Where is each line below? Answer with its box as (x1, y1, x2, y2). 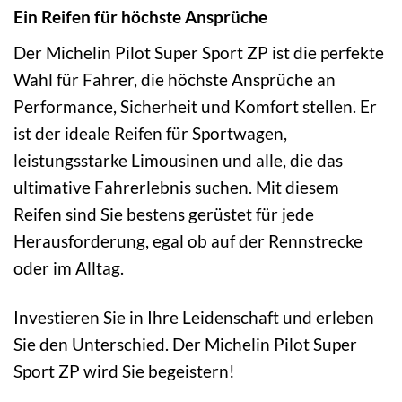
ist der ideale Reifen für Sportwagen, (13, 122, 287, 144)
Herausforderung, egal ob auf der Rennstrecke (13, 230, 363, 251)
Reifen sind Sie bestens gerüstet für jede (13, 203, 314, 224)
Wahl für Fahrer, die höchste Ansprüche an (13, 68, 336, 90)
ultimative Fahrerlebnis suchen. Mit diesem (13, 176, 339, 197)
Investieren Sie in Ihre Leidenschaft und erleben (13, 306, 374, 328)
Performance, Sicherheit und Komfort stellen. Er (13, 95, 377, 117)
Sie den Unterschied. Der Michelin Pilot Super (13, 333, 357, 354)
